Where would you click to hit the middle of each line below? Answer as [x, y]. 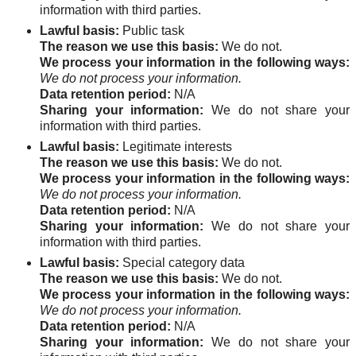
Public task [152, 31]
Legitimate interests [176, 147]
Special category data [182, 263]
